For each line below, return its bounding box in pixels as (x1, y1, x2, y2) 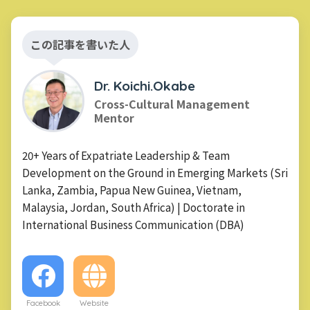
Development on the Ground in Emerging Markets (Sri (22, 164, 288, 180)
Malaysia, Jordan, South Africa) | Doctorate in (22, 199, 245, 215)
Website (80, 298, 109, 308)
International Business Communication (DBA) (22, 216, 244, 232)
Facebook (26, 298, 60, 308)
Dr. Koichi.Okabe (94, 77, 195, 95)
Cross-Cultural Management (94, 95, 250, 113)
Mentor (94, 109, 134, 127)
